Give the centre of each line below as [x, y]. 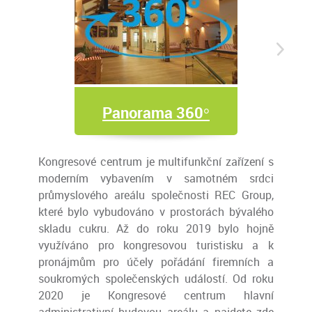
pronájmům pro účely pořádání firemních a [156, 262]
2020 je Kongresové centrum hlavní [156, 295]
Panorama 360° [156, 112]
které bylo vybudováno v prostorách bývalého [156, 212]
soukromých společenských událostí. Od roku [156, 279]
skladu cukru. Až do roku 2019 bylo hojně [156, 228]
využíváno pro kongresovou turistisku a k [156, 245]
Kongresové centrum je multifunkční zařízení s [156, 162]
